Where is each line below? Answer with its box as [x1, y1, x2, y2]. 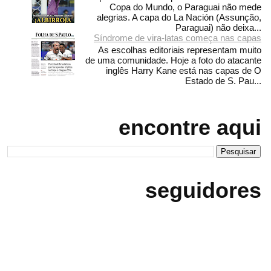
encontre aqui [119, 114, 261, 140]
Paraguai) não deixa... [175, 22, 261, 33]
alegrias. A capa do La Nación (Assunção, [97, 11, 261, 22]
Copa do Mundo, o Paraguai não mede [109, 1, 261, 12]
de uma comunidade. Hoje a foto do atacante [85, 54, 261, 65]
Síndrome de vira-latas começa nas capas [94, 32, 261, 43]
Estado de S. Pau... [185, 75, 261, 86]
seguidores [145, 177, 261, 203]
